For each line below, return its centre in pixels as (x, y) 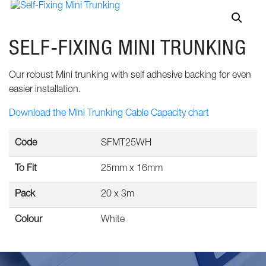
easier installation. (45, 91)
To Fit (26, 170)
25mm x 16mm (132, 170)
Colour (28, 221)
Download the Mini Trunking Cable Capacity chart (109, 114)
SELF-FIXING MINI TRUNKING (128, 47)
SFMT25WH (126, 144)
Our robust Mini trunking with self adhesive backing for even (130, 76)
